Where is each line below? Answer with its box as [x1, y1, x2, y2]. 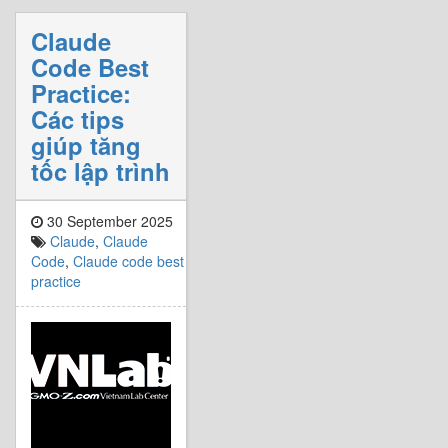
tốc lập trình [31, 153, 170, 188]
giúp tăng [31, 127, 141, 162]
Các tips [31, 101, 124, 136]
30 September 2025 [43, 210, 173, 231]
